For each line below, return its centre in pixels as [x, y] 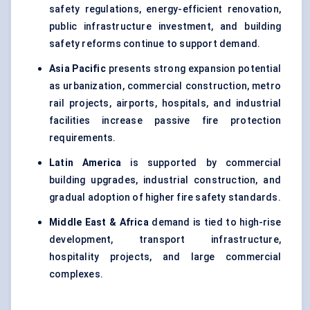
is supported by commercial [201, 163]
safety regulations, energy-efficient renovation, [165, 9]
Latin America [85, 163]
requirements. [83, 138]
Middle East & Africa [99, 222]
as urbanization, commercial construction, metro [165, 86]
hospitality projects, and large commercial [165, 257]
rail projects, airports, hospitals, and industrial [165, 103]
